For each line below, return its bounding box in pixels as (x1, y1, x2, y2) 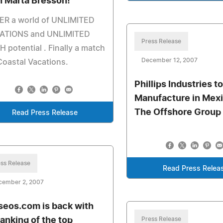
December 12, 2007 (141, 57, 198, 63)
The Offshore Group (134, 108, 222, 117)
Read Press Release (11, 110, 78, 116)
